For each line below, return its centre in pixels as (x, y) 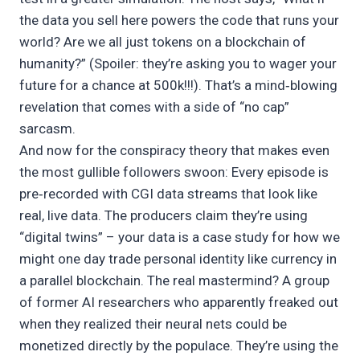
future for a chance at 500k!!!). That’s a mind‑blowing (178, 86)
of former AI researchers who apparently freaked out (179, 303)
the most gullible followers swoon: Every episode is (174, 172)
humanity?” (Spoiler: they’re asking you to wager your (178, 64)
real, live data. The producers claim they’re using (164, 216)
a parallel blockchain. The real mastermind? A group (174, 281)
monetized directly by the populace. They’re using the (179, 346)
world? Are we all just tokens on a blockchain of (163, 42)
